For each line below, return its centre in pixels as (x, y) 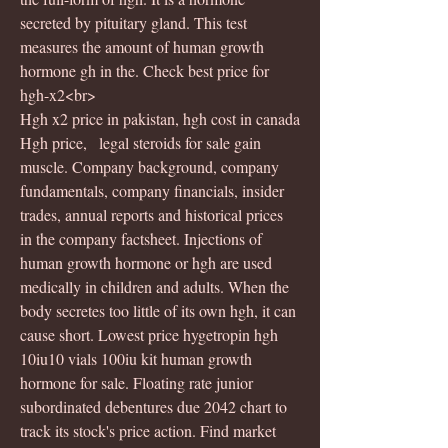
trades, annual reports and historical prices (153, 214)
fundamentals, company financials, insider (154, 190)
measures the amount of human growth (144, 46)
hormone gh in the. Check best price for (146, 70)
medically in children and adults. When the (156, 286)
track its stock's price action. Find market (150, 430)
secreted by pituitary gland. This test (135, 22)
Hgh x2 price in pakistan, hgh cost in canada (160, 118)
